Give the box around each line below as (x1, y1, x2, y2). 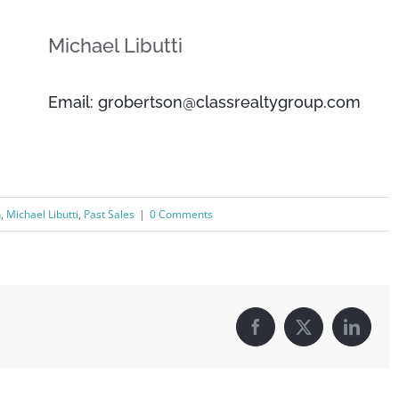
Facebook (254, 325, 316, 342)
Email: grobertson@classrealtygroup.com (47, 93, 361, 112)
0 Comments (150, 207, 213, 223)
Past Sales (84, 207, 134, 223)
